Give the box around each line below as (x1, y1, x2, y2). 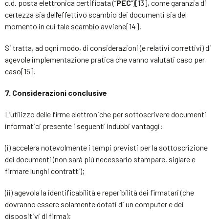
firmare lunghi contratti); (5, 166, 85, 175)
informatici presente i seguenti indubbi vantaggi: (5, 121, 163, 131)
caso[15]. (5, 66, 36, 76)
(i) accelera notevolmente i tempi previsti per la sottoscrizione (5, 143, 208, 152)
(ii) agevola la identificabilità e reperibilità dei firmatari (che (5, 188, 194, 197)
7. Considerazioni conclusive (5, 88, 107, 97)
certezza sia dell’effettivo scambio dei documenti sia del (5, 10, 187, 19)
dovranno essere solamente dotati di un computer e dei (5, 199, 184, 209)
